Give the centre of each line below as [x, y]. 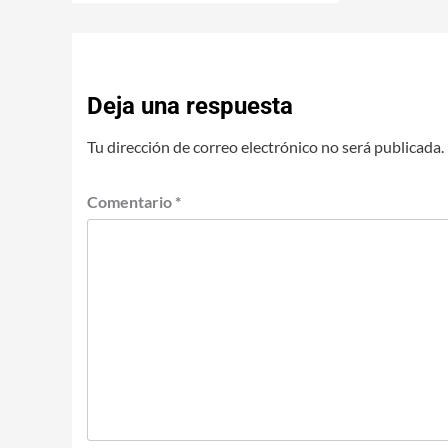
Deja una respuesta [190, 105]
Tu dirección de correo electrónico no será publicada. [265, 146]
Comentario [131, 201]
